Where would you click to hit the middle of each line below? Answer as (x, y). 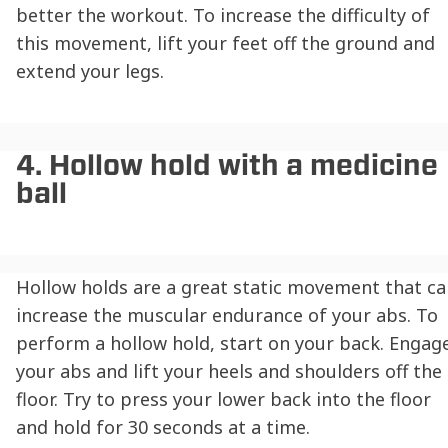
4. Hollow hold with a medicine (227, 165)
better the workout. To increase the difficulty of (223, 15)
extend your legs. (90, 71)
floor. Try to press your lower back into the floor (223, 399)
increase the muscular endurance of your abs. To (227, 315)
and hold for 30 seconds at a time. (163, 427)
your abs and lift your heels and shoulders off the (229, 371)
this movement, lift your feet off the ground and (225, 43)
